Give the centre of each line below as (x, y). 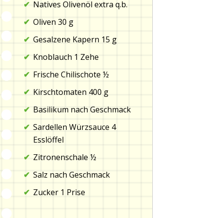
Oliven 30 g (53, 22)
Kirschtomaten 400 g (71, 92)
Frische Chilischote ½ (71, 75)
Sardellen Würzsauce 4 (74, 127)
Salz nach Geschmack (71, 175)
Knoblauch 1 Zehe (66, 57)
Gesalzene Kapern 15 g (75, 40)
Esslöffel (48, 140)
